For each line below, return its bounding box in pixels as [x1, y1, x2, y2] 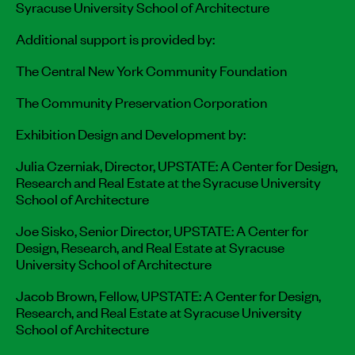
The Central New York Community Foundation [16, 59, 287, 79]
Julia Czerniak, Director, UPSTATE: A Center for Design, [16, 155, 338, 174]
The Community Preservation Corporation [16, 91, 267, 111]
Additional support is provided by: [16, 28, 215, 48]
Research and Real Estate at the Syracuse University [16, 171, 321, 191]
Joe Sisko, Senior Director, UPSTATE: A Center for [16, 219, 308, 239]
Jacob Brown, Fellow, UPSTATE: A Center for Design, [16, 284, 321, 304]
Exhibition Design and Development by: [16, 123, 246, 143]
